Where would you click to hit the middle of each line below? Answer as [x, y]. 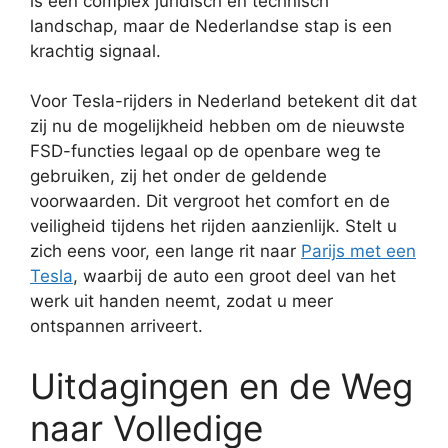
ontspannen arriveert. [116, 326]
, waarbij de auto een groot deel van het [234, 276]
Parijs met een [358, 251]
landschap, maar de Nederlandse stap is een [211, 25]
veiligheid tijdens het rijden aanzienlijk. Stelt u [213, 226]
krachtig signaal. [95, 50]
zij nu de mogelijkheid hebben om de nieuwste [217, 126]
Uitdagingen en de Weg [221, 385]
